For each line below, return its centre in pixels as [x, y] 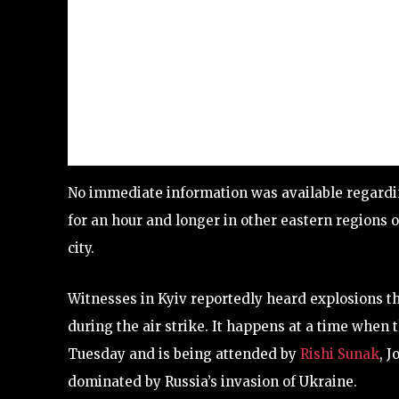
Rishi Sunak [340, 354]
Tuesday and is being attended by [184, 354]
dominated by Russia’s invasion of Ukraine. [212, 382]
